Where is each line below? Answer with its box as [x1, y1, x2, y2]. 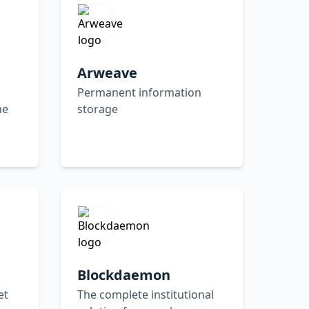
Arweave [77, 63, 137, 82]
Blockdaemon [77, 265, 170, 284]
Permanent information [77, 84, 201, 100]
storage [77, 101, 118, 117]
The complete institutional [77, 286, 214, 302]
